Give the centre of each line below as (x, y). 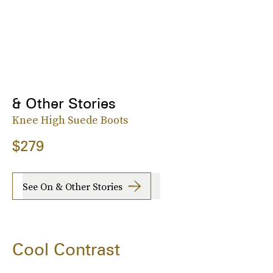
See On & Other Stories (73, 186)
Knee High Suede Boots (70, 120)
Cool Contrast (66, 250)
